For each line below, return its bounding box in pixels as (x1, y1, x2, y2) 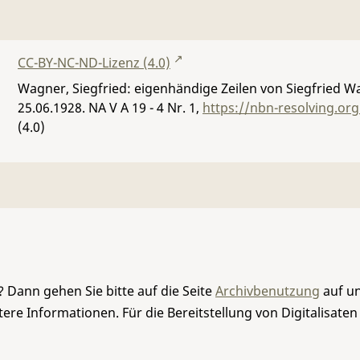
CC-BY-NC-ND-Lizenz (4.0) (18, 54, 170, 72)
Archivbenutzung (215, 282, 320, 300)
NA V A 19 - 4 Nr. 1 (88, 99, 196, 117)
